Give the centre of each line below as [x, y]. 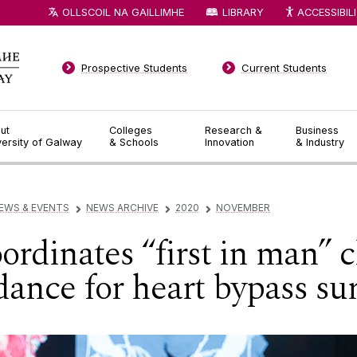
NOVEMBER [243, 208]
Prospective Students [135, 68]
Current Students [284, 68]
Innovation [230, 142]
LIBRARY [243, 12]
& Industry [320, 142]
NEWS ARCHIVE [122, 208]
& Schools [133, 142]
